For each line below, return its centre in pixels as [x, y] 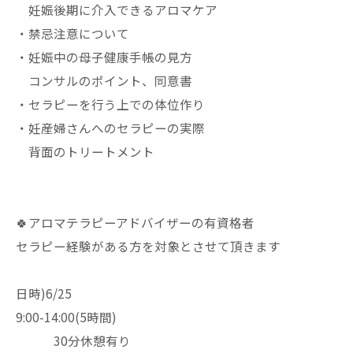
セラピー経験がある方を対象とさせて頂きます [148, 246]
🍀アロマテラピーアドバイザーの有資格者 [135, 222]
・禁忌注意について [72, 33]
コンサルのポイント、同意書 [104, 80]
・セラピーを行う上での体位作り [110, 104]
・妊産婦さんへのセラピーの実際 [117, 128]
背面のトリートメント [85, 151]
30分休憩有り [73, 340]
